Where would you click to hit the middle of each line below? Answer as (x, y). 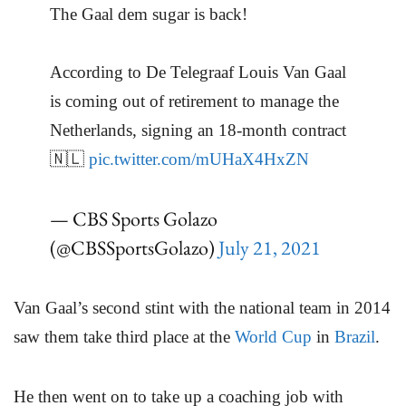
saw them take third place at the (124, 337)
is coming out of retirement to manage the (194, 101)
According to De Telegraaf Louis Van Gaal (198, 72)
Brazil (355, 337)
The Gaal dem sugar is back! (149, 14)
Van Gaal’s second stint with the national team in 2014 (202, 308)
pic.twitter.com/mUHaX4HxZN (199, 159)
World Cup (273, 337)
